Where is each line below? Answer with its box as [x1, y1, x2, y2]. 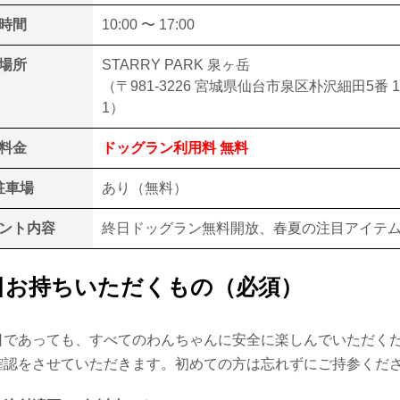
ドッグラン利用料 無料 [102, 140, 248, 155]
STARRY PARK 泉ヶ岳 [102, 57, 250, 72]
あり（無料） [102, 180, 187, 196]
